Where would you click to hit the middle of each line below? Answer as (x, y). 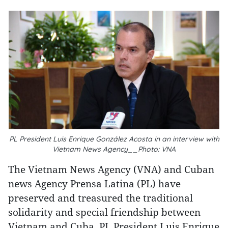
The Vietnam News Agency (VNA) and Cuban (111, 169)
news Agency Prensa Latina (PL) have (94, 183)
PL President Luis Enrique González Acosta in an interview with (114, 139)
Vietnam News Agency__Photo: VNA (114, 149)
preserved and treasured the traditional (101, 198)
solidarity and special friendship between (104, 212)
